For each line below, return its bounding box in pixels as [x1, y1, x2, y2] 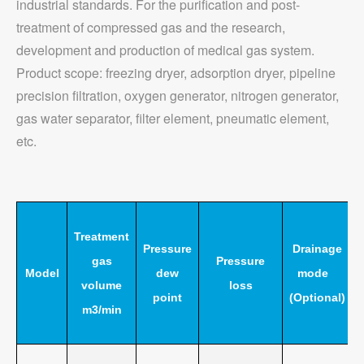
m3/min [81, 302, 122, 316]
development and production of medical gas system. [16, 40, 314, 59]
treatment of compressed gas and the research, [16, 17, 285, 37]
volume [81, 278, 122, 292]
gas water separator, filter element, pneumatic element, [16, 108, 329, 128]
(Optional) [289, 290, 345, 304]
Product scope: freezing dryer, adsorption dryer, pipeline [16, 63, 336, 82]
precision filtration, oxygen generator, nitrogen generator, [16, 85, 339, 105]
